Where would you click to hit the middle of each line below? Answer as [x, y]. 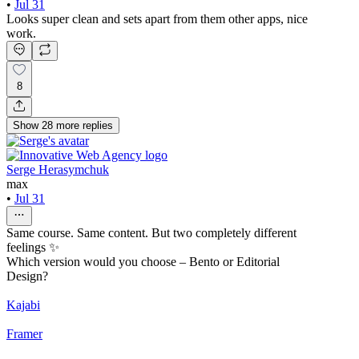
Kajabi [23, 305]
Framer [24, 333]
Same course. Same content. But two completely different [151, 232]
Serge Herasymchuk [58, 169]
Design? [27, 276]
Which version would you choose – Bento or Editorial [143, 261]
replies [98, 125]
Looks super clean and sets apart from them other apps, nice [157, 19]
